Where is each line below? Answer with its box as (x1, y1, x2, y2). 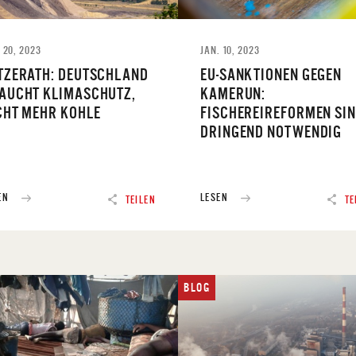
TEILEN (125, 193, 156, 206)
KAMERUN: (200, 83, 266, 103)
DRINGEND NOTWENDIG (200, 122, 342, 141)
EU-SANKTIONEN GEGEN (200, 64, 342, 83)
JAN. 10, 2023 (200, 43, 260, 56)
